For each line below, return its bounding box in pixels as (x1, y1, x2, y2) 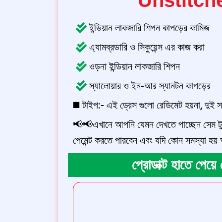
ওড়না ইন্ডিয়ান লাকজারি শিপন (89, 60, 180, 72)
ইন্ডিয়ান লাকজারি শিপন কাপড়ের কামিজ (89, 21, 210, 34)
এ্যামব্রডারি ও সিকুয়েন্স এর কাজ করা (89, 41, 205, 53)
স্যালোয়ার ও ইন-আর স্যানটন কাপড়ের (89, 79, 211, 92)
